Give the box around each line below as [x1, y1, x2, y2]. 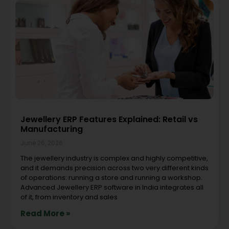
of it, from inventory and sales [20, 192, 118, 202]
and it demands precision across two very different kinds [20, 163, 209, 173]
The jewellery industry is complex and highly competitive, [20, 153, 208, 163]
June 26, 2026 [20, 138, 63, 147]
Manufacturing [20, 123, 83, 135]
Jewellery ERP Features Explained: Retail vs [20, 113, 198, 125]
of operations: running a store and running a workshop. [20, 172, 202, 182]
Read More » [20, 208, 70, 219]
